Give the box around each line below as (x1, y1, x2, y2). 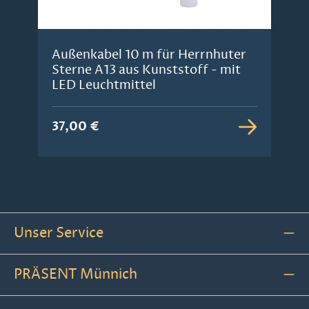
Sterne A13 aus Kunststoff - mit (52, 61, 241, 77)
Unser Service (14, 223, 103, 241)
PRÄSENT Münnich (14, 265, 137, 283)
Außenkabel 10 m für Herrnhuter (52, 46, 246, 62)
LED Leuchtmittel (52, 77, 156, 92)
